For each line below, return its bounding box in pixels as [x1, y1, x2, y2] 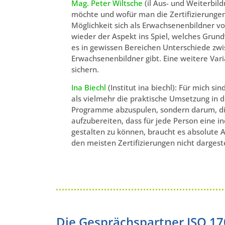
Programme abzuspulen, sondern [71, 104, 191, 115]
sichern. [71, 64, 99, 74]
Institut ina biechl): [110, 82, 179, 92]
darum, [191, 104, 219, 115]
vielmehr [83, 93, 115, 103]
